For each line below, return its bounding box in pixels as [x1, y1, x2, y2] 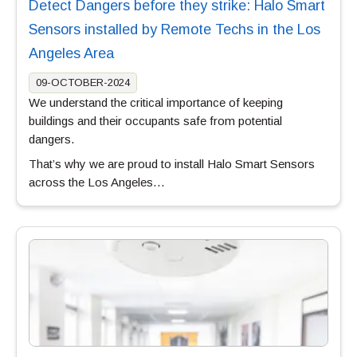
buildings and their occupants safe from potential [29, 113, 282, 127]
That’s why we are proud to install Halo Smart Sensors [29, 156, 315, 171]
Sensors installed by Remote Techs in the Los [29, 21, 320, 37]
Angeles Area [29, 45, 114, 61]
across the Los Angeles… [29, 175, 165, 189]
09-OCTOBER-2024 [36, 76, 130, 88]
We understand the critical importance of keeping [29, 95, 283, 109]
